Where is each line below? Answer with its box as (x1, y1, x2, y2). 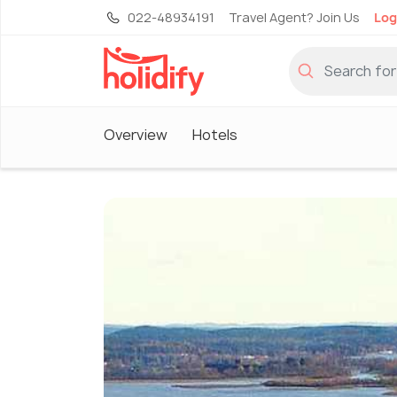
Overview (104, 124, 167, 144)
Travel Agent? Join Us (229, 9, 360, 26)
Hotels (192, 124, 237, 144)
